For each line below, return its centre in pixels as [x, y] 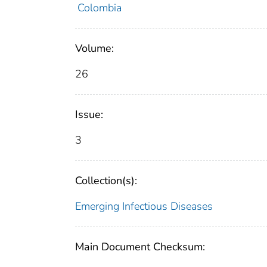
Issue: [89, 115]
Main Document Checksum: [140, 247]
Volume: [94, 49]
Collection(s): [106, 181]
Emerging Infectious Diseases [144, 207]
